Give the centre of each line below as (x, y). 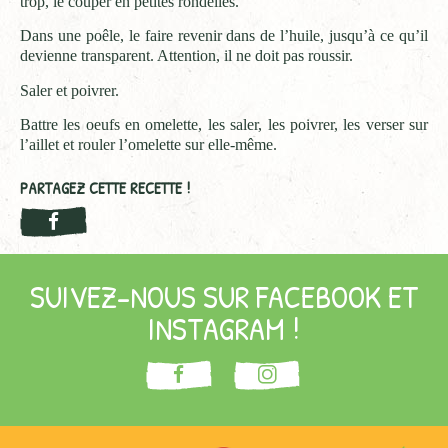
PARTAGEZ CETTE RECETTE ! (105, 188)
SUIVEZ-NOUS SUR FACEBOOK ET (224, 296)
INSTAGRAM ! (224, 328)
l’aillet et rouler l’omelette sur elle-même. (148, 145)
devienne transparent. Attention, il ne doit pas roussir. (186, 56)
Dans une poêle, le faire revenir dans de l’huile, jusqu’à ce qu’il (224, 36)
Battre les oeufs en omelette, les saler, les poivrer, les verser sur (224, 125)
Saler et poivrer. (69, 90)
